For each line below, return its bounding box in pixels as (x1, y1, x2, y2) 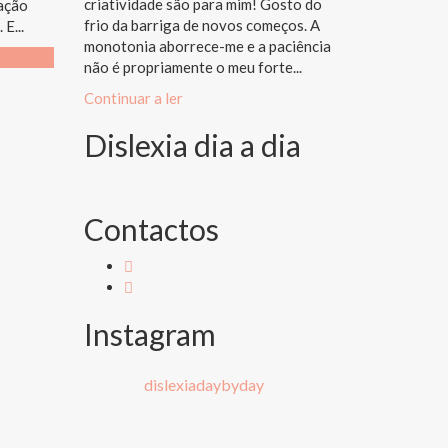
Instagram (83, 315, 216, 352)
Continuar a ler (83, 88, 183, 107)
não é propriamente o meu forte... (83, 57, 302, 76)
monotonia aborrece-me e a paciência (83, 36, 331, 55)
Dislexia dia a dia (83, 126, 301, 163)
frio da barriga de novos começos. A (83, 15, 320, 34)
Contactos (83, 210, 219, 247)
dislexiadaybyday (143, 374, 264, 394)
